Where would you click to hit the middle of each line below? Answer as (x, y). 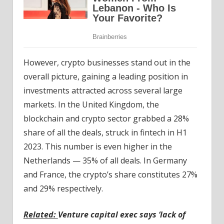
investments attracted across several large (103, 90)
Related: (40, 214)
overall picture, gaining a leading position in (105, 76)
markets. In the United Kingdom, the (91, 104)
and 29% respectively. (63, 188)
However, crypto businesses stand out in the (107, 62)
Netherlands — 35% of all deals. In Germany (105, 160)
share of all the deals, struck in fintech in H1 (105, 132)
